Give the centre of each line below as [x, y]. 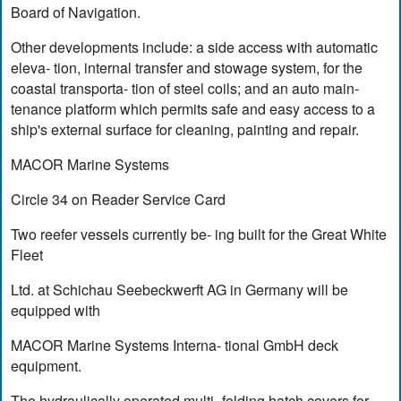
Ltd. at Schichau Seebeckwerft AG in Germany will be [180, 290]
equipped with [56, 311]
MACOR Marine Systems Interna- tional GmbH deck [175, 346]
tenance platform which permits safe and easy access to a [193, 109]
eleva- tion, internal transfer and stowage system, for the [187, 68]
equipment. [47, 366]
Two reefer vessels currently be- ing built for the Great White [199, 235]
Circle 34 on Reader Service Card [119, 200]
